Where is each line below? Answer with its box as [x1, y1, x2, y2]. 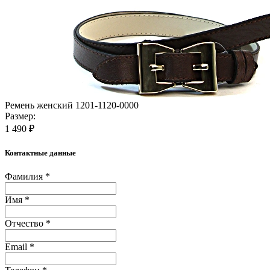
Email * [5, 242, 34, 253]
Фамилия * [5, 171, 50, 182]
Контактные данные [5, 148, 76, 157]
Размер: [5, 110, 36, 121]
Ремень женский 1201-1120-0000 [5, 99, 139, 110]
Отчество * [5, 218, 51, 229]
